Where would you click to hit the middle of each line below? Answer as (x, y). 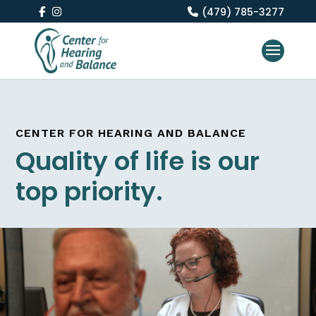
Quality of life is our (138, 161)
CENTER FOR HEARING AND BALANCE (131, 133)
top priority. (90, 192)
